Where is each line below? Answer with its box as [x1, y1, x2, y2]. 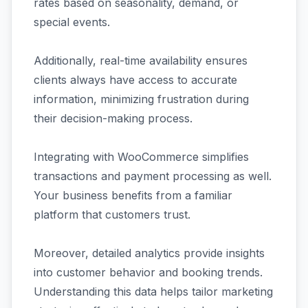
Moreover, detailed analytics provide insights [34, 246, 265, 260]
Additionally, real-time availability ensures [34, 54, 247, 67]
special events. [34, 15, 110, 29]
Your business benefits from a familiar [34, 188, 232, 202]
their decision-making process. [34, 111, 196, 125]
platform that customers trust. [34, 208, 190, 221]
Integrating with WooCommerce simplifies [34, 150, 249, 164]
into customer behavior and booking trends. [34, 265, 263, 279]
